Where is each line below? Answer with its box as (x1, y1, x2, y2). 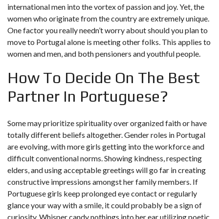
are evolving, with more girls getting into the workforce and (7, 142, 204, 151)
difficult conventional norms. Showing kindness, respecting (7, 153, 202, 163)
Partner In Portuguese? (7, 87, 168, 105)
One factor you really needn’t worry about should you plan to (7, 25, 208, 35)
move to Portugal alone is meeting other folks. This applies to (7, 37, 211, 46)
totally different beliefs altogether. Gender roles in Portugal (7, 130, 205, 139)
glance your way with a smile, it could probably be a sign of (7, 200, 202, 210)
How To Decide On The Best (7, 68, 200, 87)
